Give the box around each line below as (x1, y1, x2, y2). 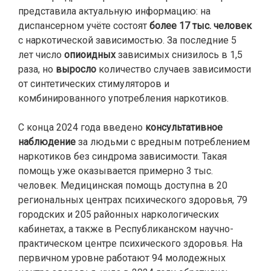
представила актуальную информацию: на (18, 5, 211, 17)
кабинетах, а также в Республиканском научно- (18, 223, 233, 235)
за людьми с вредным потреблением (76, 136, 250, 148)
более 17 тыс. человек (149, 20, 252, 31)
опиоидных (64, 49, 116, 60)
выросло (56, 64, 96, 75)
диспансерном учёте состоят (18, 20, 149, 31)
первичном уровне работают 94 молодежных (18, 252, 226, 264)
